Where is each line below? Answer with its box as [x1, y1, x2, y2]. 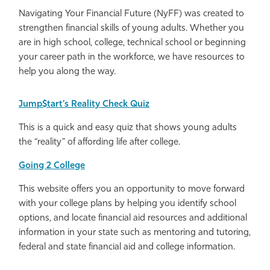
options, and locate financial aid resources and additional [19, 213, 247, 223]
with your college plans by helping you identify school [19, 199, 236, 209]
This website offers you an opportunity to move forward [19, 184, 245, 194]
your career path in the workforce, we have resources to [19, 52, 245, 62]
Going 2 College [19, 161, 85, 171]
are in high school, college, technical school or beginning [19, 38, 246, 48]
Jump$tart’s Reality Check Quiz [19, 99, 149, 109]
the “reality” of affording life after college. [19, 137, 180, 147]
